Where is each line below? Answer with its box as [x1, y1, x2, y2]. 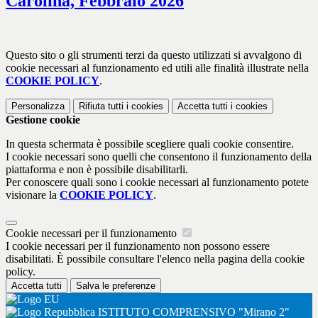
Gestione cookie [6, 113, 80, 126]
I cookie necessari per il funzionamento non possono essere [6, 239, 270, 252]
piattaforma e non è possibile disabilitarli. [6, 163, 188, 175]
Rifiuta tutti [79, 100, 124, 111]
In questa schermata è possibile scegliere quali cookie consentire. [6, 137, 294, 150]
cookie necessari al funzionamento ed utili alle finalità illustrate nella [6, 61, 309, 74]
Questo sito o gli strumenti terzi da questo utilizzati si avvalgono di [6, 48, 302, 61]
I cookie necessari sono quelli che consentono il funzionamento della [6, 150, 312, 163]
